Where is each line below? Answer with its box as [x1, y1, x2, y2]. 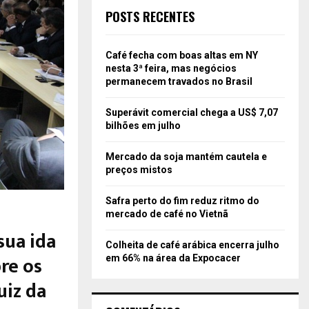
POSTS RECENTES [106, 7, 195, 26]
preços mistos [106, 163, 172, 175]
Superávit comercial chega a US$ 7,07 [106, 106, 278, 118]
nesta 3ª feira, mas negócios [106, 62, 237, 74]
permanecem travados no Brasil [106, 75, 252, 87]
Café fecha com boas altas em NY [106, 49, 258, 61]
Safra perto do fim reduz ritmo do [106, 195, 259, 206]
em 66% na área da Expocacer [106, 252, 241, 263]
